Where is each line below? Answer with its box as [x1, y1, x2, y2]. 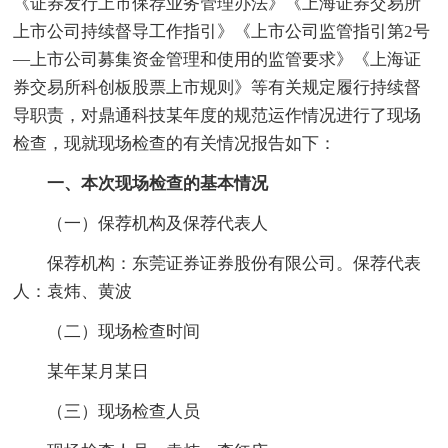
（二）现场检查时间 [13, 321, 201, 341]
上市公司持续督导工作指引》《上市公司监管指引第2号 [13, 21, 431, 41]
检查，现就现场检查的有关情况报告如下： [13, 133, 337, 153]
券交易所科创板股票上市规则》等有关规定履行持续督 [13, 77, 422, 97]
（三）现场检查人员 [13, 401, 201, 421]
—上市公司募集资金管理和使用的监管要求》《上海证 [13, 49, 422, 69]
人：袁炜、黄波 [13, 281, 133, 301]
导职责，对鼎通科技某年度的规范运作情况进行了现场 [13, 105, 422, 125]
